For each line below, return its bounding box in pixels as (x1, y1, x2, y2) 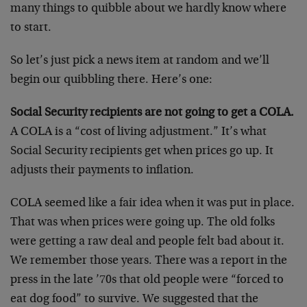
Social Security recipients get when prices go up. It (10, 145, 273, 158)
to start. (10, 22, 51, 34)
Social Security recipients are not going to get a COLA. (10, 107, 294, 119)
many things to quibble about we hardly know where (10, 3, 286, 15)
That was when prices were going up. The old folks (10, 217, 275, 229)
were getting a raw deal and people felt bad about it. (10, 236, 284, 248)
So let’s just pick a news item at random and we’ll (10, 55, 269, 67)
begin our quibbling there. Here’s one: (10, 74, 212, 86)
